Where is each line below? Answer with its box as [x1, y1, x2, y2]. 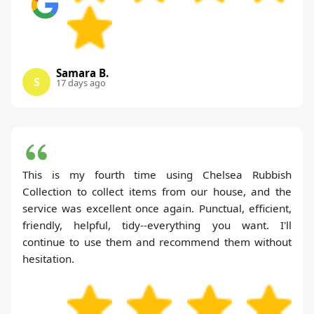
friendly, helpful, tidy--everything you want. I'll [22, 218, 292, 233]
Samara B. [56, 66, 109, 81]
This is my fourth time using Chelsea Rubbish [22, 168, 292, 182]
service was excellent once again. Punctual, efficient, [22, 201, 292, 216]
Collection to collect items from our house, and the [22, 184, 292, 199]
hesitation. [22, 252, 74, 266]
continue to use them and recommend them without [22, 235, 292, 250]
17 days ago [56, 76, 106, 90]
